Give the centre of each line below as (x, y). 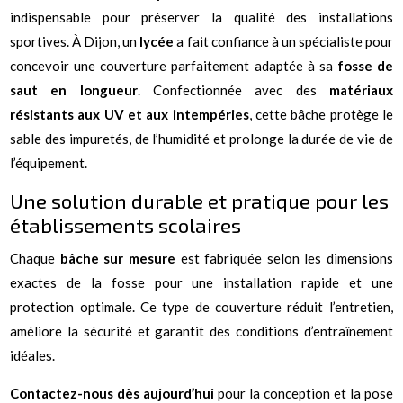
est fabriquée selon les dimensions (284, 258)
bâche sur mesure (117, 258)
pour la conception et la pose (304, 393)
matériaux (361, 90)
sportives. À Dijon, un (75, 41)
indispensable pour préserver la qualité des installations (201, 17)
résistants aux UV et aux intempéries (130, 114)
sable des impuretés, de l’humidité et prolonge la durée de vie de (201, 138)
